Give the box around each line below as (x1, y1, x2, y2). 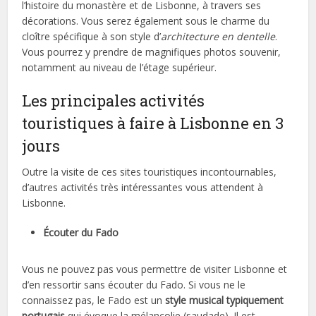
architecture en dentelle (161, 29, 276, 43)
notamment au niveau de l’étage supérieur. (22, 60, 217, 74)
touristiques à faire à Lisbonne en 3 (22, 112, 284, 133)
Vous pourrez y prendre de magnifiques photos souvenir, (22, 44, 281, 59)
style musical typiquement (165, 293, 284, 307)
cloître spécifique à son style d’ (22, 29, 162, 43)
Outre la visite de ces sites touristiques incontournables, (22, 164, 277, 178)
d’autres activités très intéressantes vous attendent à (22, 180, 264, 194)
